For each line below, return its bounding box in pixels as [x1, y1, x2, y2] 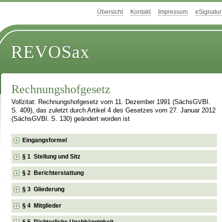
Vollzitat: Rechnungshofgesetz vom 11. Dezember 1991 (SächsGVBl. [11, 99, 211, 106]
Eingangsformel [22, 136, 67, 144]
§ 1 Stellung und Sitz [22, 153, 81, 160]
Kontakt [130, 8, 151, 16]
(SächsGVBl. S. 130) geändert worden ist [11, 115, 130, 123]
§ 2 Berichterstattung [22, 169, 84, 176]
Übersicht [97, 8, 123, 16]
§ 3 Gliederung [22, 185, 65, 193]
